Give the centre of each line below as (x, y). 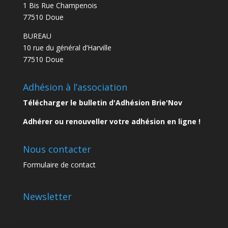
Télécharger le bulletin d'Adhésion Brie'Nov (102, 103)
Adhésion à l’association (75, 87)
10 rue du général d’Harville (67, 48)
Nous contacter (57, 149)
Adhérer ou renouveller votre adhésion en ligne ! (111, 122)
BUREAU (37, 36)
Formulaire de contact (59, 165)
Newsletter (47, 196)
